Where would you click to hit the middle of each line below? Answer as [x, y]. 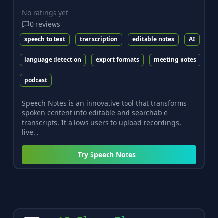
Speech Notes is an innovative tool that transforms [104, 103]
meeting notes [175, 60]
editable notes [153, 39]
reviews [48, 24]
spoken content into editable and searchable [95, 113]
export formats [117, 60]
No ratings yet [45, 12]
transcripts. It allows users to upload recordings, [101, 122]
